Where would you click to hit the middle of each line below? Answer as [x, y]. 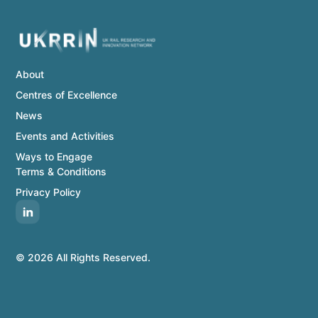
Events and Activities [65, 136]
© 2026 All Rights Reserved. [83, 258]
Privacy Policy [49, 192]
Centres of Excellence [67, 95]
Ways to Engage [54, 157]
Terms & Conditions [61, 172]
